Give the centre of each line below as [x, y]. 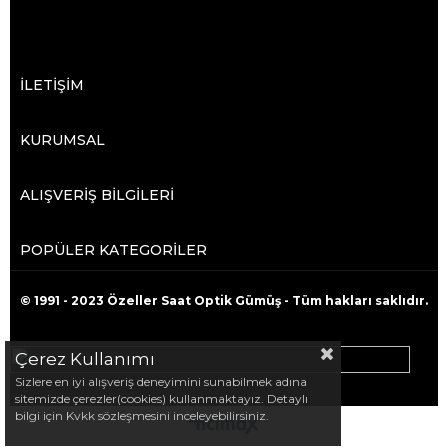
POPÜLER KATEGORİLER [113, 250]
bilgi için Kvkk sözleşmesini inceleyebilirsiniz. [142, 415]
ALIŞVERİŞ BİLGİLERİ [97, 195]
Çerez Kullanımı [85, 359]
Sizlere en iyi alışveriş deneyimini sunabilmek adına [161, 381]
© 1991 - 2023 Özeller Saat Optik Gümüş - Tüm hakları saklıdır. [224, 300]
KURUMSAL [62, 140]
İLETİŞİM [52, 85]
